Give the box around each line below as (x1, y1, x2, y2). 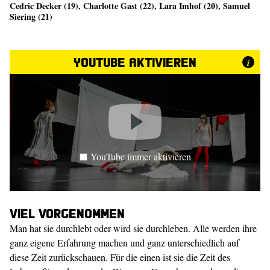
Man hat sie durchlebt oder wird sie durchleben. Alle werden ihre (10, 222, 257, 234)
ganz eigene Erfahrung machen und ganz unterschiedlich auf (10, 236, 239, 249)
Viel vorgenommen (10, 205, 125, 221)
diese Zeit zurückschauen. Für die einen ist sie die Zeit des (10, 251, 230, 263)
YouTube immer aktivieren (90, 149, 191, 163)
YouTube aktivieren (74, 54, 196, 70)
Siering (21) (10, 10, 52, 23)
